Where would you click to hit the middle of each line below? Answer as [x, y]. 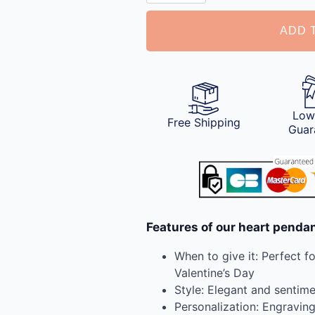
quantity [168, 33]
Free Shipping [204, 123]
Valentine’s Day [214, 272]
